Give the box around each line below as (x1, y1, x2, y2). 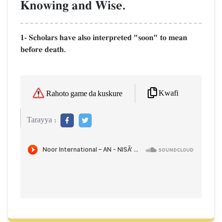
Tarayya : (27, 116, 56, 125)
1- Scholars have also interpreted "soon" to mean (20, 32, 187, 43)
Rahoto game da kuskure (46, 90, 122, 99)
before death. (20, 44, 66, 55)
